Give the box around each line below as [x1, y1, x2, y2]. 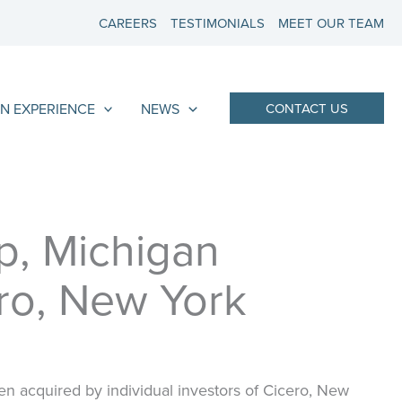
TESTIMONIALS [170, 13, 265, 32]
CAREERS [99, 13, 157, 32]
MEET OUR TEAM [278, 13, 384, 32]
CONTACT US [266, 99, 348, 118]
